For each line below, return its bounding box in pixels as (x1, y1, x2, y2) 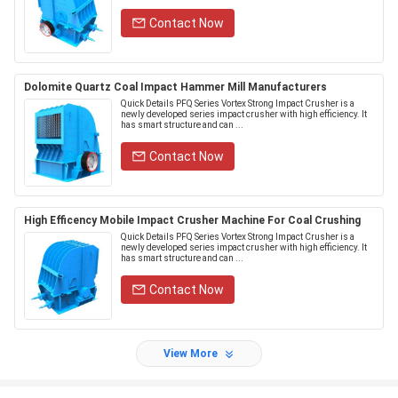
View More (163, 347, 218, 360)
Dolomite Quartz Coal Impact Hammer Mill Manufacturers (24, 81, 327, 93)
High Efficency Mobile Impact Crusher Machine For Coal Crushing (24, 214, 361, 227)
